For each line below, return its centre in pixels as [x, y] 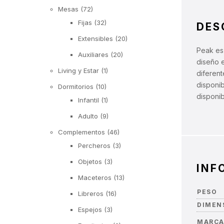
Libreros [91, 193]
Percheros [94, 145]
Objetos [90, 161]
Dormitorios [76, 86]
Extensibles [95, 38]
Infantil [88, 100]
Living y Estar [78, 70]
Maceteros [95, 177]
